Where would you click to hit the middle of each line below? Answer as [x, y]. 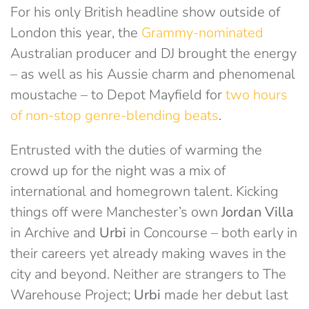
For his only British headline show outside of [145, 12]
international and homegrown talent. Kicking [144, 191]
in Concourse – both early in [212, 233]
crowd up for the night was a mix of [118, 171]
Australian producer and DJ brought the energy [153, 53]
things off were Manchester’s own [116, 212]
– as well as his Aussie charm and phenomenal [153, 74]
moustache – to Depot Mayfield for [118, 95]
